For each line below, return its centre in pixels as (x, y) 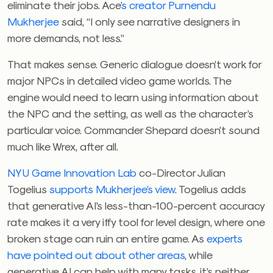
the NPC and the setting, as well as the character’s (130, 113)
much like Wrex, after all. (64, 146)
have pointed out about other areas (96, 254)
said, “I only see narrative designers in (150, 21)
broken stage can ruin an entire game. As (107, 238)
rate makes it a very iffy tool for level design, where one (136, 222)
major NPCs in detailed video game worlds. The (119, 80)
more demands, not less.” (67, 37)
